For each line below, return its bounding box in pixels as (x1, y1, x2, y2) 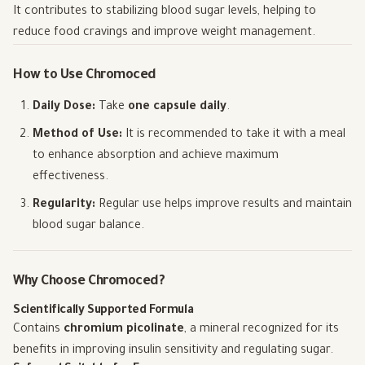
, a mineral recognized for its (184, 323, 339, 336)
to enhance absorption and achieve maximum (33, 149, 279, 163)
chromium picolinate (64, 323, 184, 336)
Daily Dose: (33, 100, 95, 114)
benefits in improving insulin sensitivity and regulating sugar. (13, 344, 333, 358)
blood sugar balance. (33, 219, 144, 233)
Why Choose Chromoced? (13, 274, 165, 289)
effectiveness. (33, 170, 108, 184)
